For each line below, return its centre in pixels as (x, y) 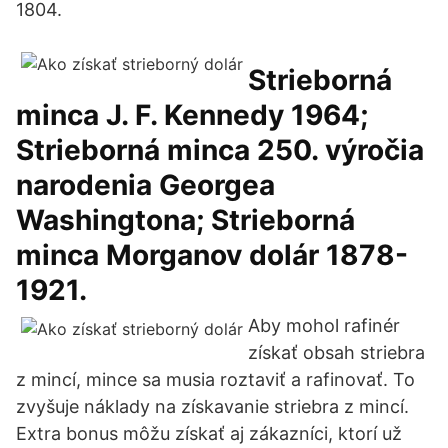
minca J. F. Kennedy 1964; (192, 115)
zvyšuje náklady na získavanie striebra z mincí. (212, 406)
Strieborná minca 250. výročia (220, 150)
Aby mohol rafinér (324, 325)
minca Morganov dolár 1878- (212, 255)
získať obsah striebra (336, 352)
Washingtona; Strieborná (185, 220)
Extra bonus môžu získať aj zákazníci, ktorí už (209, 433)
